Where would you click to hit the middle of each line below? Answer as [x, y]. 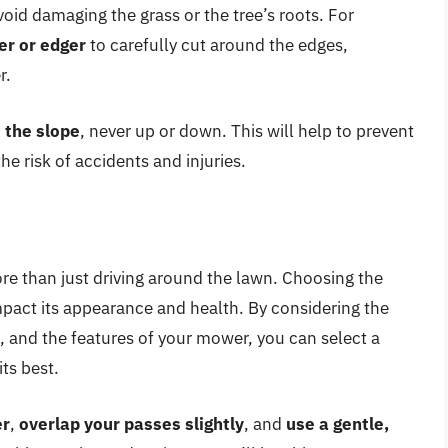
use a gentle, [337, 423]
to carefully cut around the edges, [217, 45]
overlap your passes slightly [131, 423]
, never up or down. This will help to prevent [247, 130]
